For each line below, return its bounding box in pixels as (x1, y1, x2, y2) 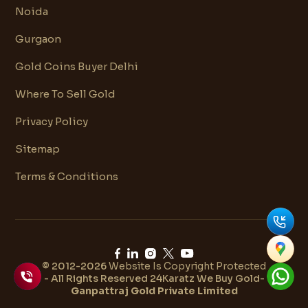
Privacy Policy (15, 114, 88, 128)
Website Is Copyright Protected (109, 259, 266, 272)
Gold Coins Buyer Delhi (15, 59, 138, 73)
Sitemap (15, 142, 60, 155)
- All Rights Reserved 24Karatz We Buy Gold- (43, 272, 265, 285)
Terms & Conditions (15, 169, 118, 183)
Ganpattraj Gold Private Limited (70, 284, 238, 297)
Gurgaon (15, 32, 61, 45)
